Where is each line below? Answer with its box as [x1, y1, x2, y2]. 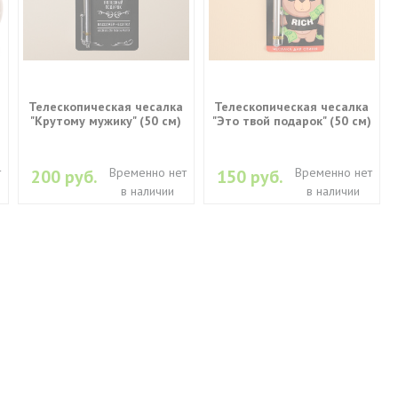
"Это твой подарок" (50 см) [211, 112, 371, 129]
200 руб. [31, 164, 99, 188]
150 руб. [217, 164, 284, 188]
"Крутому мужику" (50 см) [30, 112, 182, 129]
